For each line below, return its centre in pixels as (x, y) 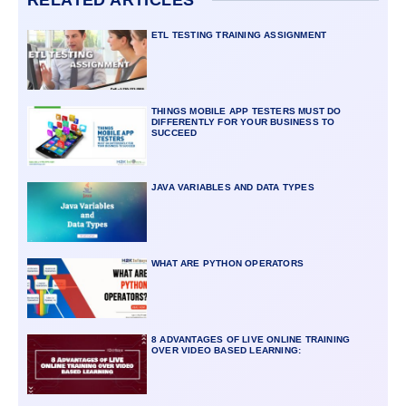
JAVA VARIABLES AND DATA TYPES (232, 187)
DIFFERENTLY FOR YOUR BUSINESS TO (243, 121)
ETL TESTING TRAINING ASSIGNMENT (239, 35)
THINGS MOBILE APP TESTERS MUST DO (246, 111)
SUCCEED (175, 132)
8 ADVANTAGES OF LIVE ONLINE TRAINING (251, 339)
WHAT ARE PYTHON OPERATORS (227, 263)
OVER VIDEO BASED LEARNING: (226, 350)
